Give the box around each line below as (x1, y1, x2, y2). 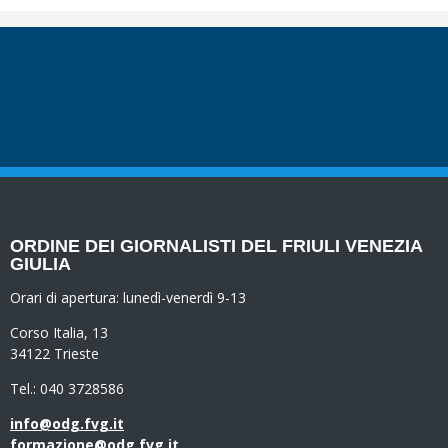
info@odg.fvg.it (10, 414, 124, 434)
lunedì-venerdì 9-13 (123, 288, 246, 308)
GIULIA (10, 254, 71, 275)
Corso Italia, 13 (10, 323, 108, 343)
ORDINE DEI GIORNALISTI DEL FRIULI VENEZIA (10, 236, 422, 257)
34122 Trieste (10, 344, 99, 364)
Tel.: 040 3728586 (10, 379, 124, 399)
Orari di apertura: (10, 288, 123, 308)
